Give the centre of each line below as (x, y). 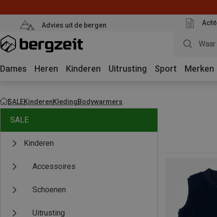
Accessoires (54, 166)
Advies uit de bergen (74, 25)
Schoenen (49, 190)
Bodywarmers (100, 101)
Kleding (65, 101)
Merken (199, 69)
